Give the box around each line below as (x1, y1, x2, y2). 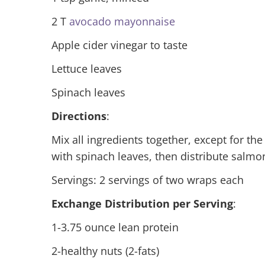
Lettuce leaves (51, 61, 122, 76)
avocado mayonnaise (69, 14, 175, 28)
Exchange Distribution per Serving (51, 196, 233, 211)
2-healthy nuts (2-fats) (51, 243, 159, 258)
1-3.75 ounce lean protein (51, 219, 179, 234)
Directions (51, 108, 106, 123)
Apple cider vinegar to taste (51, 37, 188, 52)
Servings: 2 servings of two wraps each (51, 172, 244, 187)
